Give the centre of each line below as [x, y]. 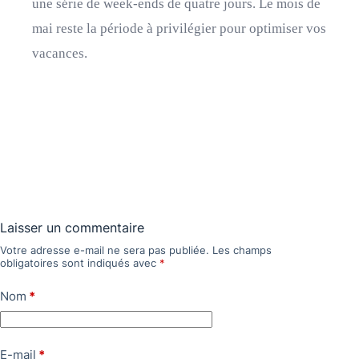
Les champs [242, 250]
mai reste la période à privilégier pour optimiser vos [179, 28]
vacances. [60, 53]
